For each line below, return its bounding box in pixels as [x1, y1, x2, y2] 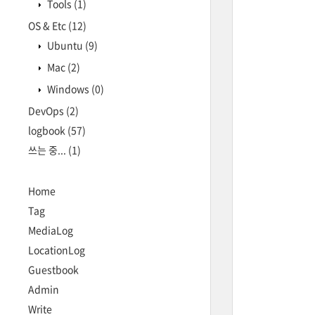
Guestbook [28, 262, 79, 276]
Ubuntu [45, 38, 85, 52]
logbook [28, 123, 67, 137]
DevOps [28, 103, 66, 117]
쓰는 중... [28, 143, 68, 157]
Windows [45, 82, 91, 96]
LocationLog [28, 243, 85, 257]
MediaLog [28, 223, 73, 237]
